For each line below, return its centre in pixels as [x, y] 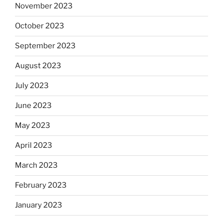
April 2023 [34, 146]
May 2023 [33, 126]
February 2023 [41, 185]
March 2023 [36, 166]
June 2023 [33, 106]
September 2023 [45, 46]
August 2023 [38, 66]
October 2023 [40, 26]
